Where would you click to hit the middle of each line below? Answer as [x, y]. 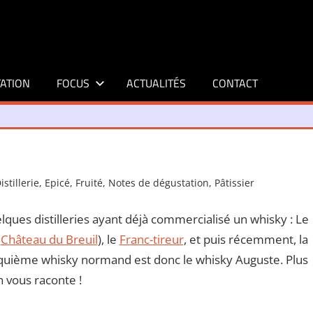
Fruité [89, 182]
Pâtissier [235, 182]
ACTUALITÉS [156, 83]
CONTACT [235, 83]
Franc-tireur [151, 240]
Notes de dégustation [159, 182]
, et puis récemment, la [246, 240]
